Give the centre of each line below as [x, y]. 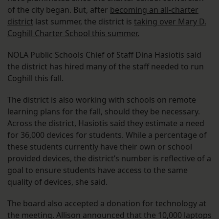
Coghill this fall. [36, 78]
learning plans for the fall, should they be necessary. [104, 112]
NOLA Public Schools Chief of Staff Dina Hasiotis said [104, 55]
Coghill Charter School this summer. [73, 33]
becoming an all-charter [154, 10]
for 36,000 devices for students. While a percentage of [107, 135]
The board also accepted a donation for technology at [107, 204]
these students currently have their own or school [100, 147]
